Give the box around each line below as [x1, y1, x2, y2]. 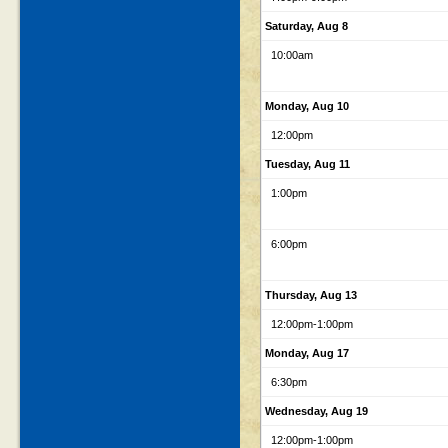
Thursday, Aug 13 [265, 289, 357, 302]
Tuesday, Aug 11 [265, 158, 350, 171]
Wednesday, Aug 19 [265, 405, 368, 418]
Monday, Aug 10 [265, 100, 349, 113]
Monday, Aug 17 [265, 347, 349, 360]
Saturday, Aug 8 [265, 20, 348, 33]
